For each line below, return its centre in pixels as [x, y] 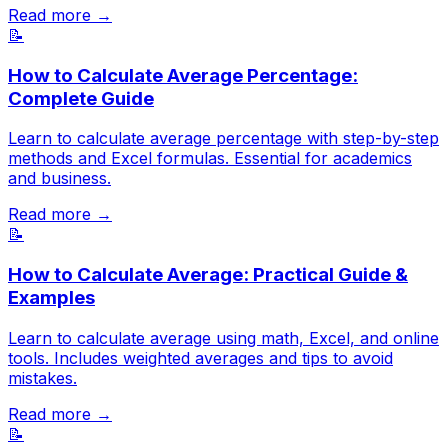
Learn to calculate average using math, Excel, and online [223, 337]
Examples [51, 298]
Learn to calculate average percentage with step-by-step [223, 138]
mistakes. [42, 377]
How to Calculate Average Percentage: [183, 75]
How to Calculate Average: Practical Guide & [208, 275]
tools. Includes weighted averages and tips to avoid [200, 357]
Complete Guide [81, 98]
